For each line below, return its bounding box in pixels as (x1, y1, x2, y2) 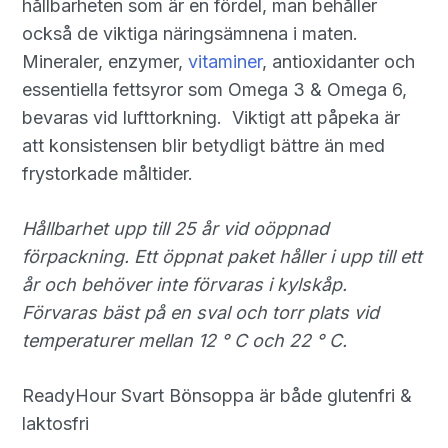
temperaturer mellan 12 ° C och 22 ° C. (22, 329, 348, 351)
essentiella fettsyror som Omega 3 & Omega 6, (22, 78, 408, 100)
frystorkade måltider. (22, 162, 194, 184)
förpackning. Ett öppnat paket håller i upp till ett (22, 245, 423, 267)
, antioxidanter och (262, 50, 416, 72)
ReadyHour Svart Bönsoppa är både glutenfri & (22, 384, 413, 406)
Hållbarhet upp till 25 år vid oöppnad (22, 217, 330, 239)
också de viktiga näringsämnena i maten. (22, 22, 359, 44)
